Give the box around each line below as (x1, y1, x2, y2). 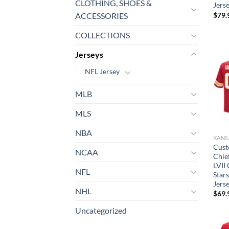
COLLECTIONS (75, 30, 130, 40)
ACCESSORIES (75, 11, 128, 21)
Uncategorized (75, 205, 127, 216)
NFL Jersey (85, 67, 120, 76)
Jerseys (75, 50, 103, 60)
